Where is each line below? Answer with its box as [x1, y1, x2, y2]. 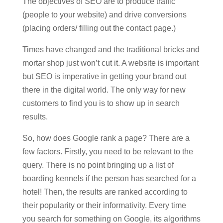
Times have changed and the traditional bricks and [22, 45, 200, 54]
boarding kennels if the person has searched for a [22, 174, 196, 183]
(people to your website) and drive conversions [22, 10, 187, 19]
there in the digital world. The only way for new [22, 86, 186, 94]
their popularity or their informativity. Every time [22, 201, 186, 210]
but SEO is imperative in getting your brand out [22, 72, 186, 81]
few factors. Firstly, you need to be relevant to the [22, 147, 193, 156]
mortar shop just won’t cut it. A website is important [22, 59, 199, 67]
